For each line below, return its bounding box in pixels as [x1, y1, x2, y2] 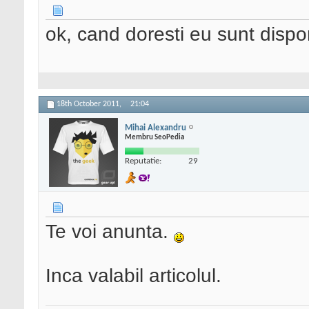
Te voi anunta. [46, 221, 174, 243]
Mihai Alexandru [125, 123, 186, 132]
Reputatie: [125, 156, 161, 166]
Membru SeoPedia [125, 133, 184, 141]
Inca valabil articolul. [46, 265, 221, 287]
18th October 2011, [57, 100, 123, 109]
